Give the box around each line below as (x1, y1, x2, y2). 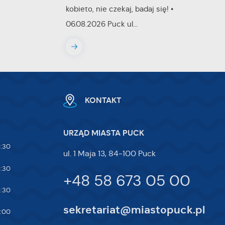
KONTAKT (84, 95, 121, 105)
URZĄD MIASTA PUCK (63, 128, 145, 139)
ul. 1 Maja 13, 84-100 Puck (63, 148, 156, 158)
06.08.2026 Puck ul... (65, 19, 138, 29)
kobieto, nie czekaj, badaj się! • (65, 4, 173, 14)
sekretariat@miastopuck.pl (63, 203, 205, 216)
